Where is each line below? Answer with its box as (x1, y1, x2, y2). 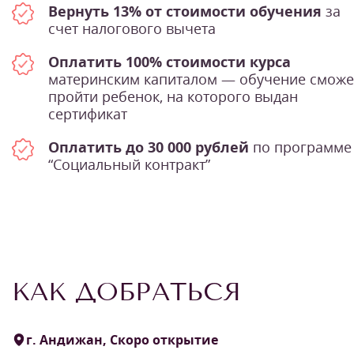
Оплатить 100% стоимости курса (48, 51, 291, 71)
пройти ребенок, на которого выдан (48, 86, 298, 106)
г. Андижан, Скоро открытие (26, 330, 218, 348)
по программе (249, 137, 352, 156)
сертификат (48, 104, 127, 123)
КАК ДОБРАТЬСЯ (12, 276, 241, 307)
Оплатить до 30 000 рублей (48, 137, 249, 156)
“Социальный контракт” (48, 154, 210, 174)
